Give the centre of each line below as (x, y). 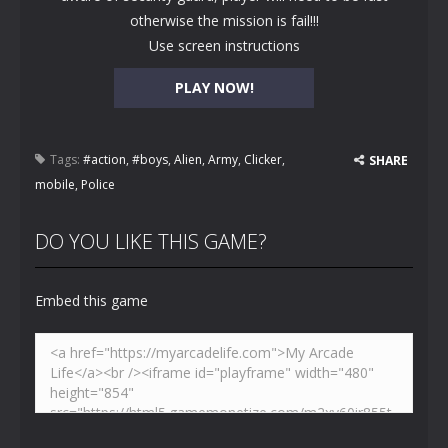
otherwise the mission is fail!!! (224, 20)
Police (98, 184)
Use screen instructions (224, 45)
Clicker (263, 159)
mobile (55, 184)
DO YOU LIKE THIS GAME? (151, 241)
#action (104, 159)
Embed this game (91, 300)
